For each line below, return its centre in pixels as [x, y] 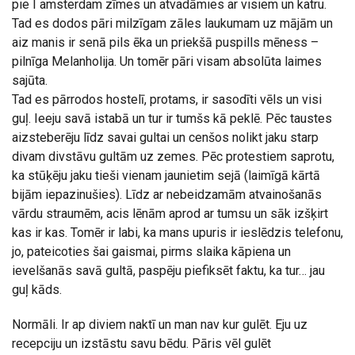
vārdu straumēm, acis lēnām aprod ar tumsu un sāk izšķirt [170, 214]
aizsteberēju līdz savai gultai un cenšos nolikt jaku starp [165, 137]
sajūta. [30, 80]
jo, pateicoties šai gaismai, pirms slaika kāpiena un [151, 252]
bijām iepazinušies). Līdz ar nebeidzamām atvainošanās [167, 195]
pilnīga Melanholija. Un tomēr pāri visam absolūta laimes [167, 61]
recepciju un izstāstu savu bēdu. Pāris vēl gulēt [141, 344]
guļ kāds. [37, 290]
